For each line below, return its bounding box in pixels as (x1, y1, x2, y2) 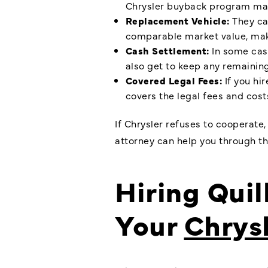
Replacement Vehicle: (125, 13, 230, 27)
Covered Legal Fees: (125, 73, 223, 87)
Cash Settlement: (125, 43, 209, 57)
